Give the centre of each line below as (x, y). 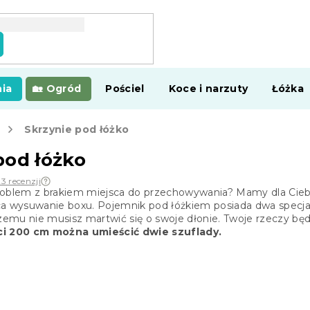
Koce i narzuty (208, 89)
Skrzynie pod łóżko (77, 129)
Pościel (125, 89)
